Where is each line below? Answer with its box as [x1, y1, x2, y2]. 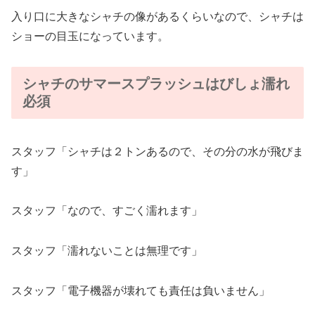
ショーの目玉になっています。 [11, 30, 169, 43]
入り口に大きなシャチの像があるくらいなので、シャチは [11, 11, 304, 23]
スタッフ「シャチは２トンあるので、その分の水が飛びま [11, 145, 304, 157]
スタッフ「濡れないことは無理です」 [11, 245, 202, 257]
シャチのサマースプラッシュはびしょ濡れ [22, 76, 290, 92]
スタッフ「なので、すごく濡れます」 [11, 205, 202, 217]
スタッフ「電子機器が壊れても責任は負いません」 [11, 284, 270, 297]
